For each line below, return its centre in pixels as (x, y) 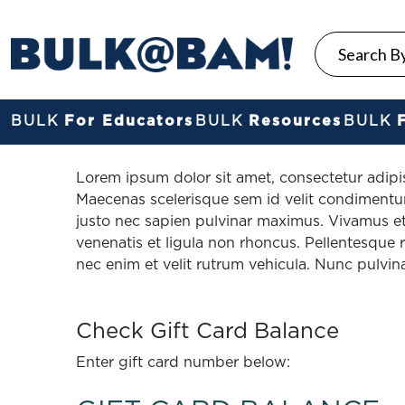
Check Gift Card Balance (207, 332)
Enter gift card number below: (183, 363)
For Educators (129, 121)
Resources (295, 121)
